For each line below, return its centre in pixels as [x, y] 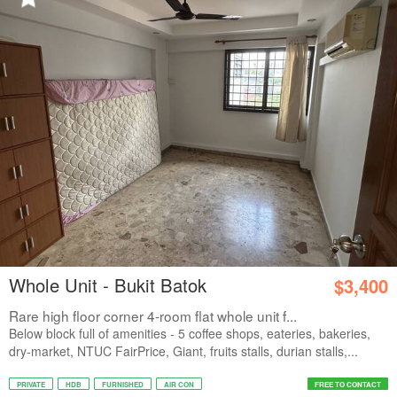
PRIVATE [31, 384]
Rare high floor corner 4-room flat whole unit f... [153, 315]
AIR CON [179, 384]
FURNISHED [123, 384]
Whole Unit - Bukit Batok [108, 285]
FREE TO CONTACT [348, 384]
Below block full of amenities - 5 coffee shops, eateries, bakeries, [190, 333]
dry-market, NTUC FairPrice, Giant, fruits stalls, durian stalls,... [183, 351]
